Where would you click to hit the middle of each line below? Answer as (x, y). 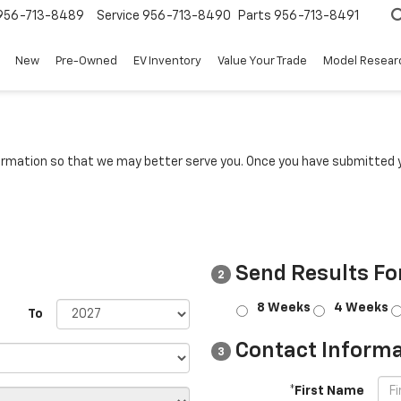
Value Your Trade (262, 61)
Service (118, 17)
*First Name (327, 391)
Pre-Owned (86, 61)
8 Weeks (284, 308)
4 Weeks (361, 308)
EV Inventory (167, 61)
